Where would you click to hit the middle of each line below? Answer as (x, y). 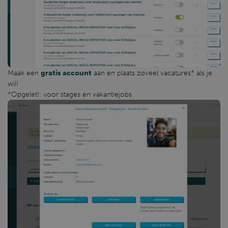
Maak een (24, 73)
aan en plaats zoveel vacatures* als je (152, 73)
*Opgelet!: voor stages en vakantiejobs (70, 95)
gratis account (66, 73)
